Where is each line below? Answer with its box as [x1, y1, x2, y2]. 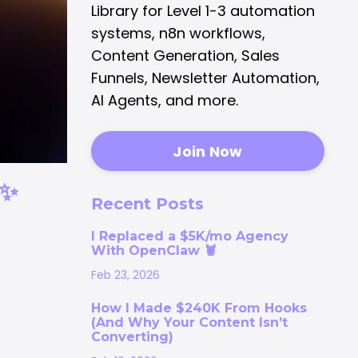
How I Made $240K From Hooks [90, 300, 307, 316]
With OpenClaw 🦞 [90, 243, 217, 259]
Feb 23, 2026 [90, 267, 160, 284]
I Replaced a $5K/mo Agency [90, 229, 288, 245]
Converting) [90, 329, 173, 345]
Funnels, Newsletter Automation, [90, 68, 320, 89]
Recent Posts [90, 194, 204, 214]
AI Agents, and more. [90, 90, 238, 111]
